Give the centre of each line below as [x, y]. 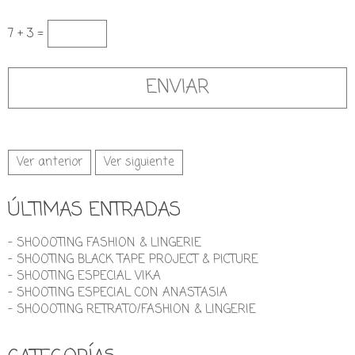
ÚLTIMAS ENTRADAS [94, 210]
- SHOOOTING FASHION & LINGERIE [105, 243]
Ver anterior [50, 162]
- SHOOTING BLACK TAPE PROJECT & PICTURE [133, 260]
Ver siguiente [139, 162]
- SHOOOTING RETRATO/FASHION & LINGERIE [132, 309]
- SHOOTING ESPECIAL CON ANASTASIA [118, 293]
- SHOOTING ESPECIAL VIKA [84, 276]
